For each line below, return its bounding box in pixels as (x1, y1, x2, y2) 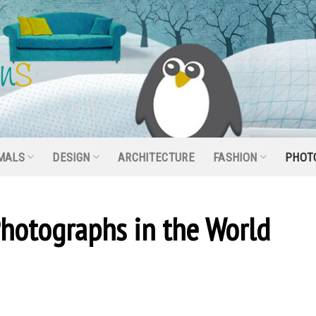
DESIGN (52, 150, 90, 164)
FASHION (213, 150, 257, 164)
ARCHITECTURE (117, 150, 195, 164)
